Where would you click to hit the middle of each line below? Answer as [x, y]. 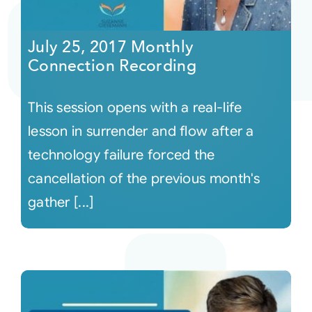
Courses [37, 34]
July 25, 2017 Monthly [111, 47]
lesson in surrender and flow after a [141, 132]
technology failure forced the [121, 155]
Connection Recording [112, 66]
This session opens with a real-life [135, 108]
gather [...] [61, 203]
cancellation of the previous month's [144, 179]
